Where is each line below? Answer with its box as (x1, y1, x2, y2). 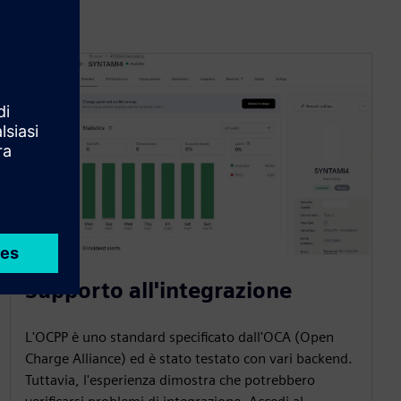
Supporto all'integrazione (24, 277, 292, 304)
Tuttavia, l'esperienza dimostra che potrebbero (24, 371, 315, 389)
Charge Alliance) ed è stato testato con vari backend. (24, 350, 353, 368)
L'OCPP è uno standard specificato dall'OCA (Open (24, 328, 334, 346)
